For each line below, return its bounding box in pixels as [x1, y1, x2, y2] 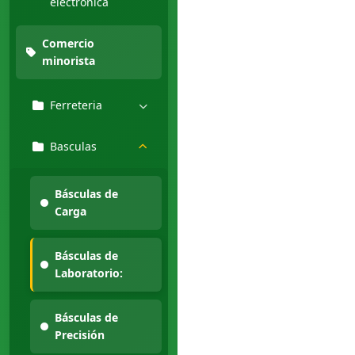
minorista [42, 53, 95, 68]
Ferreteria [50, 97, 102, 113]
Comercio [42, 36, 94, 51]
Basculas [50, 139, 97, 154]
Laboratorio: [55, 265, 123, 281]
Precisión [55, 327, 105, 342]
